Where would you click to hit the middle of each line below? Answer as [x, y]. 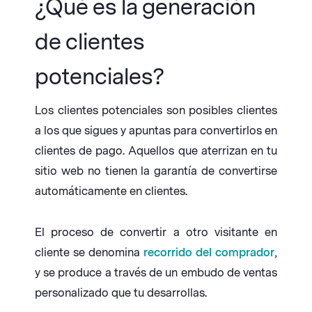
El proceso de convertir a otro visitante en [156, 233]
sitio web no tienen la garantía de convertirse [156, 171]
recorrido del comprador [209, 253]
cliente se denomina [89, 253]
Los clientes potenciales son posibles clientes [156, 111]
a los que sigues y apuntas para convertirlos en [156, 131]
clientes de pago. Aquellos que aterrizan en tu [156, 151]
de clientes [89, 42]
